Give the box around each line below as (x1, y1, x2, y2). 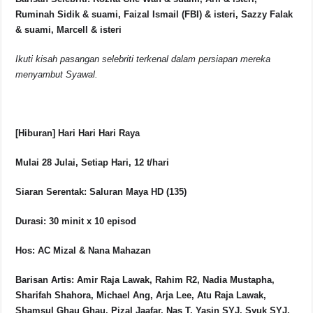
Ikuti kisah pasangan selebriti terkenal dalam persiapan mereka (15, 54, 271, 65)
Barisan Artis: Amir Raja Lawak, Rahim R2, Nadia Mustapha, (15, 275, 275, 286)
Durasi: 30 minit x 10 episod (15, 216, 137, 227)
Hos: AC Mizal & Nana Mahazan (15, 245, 152, 256)
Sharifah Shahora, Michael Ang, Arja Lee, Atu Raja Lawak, (15, 290, 267, 301)
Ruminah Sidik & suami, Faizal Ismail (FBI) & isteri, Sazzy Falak (15, 9, 293, 20)
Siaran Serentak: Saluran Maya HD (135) (15, 187, 187, 198)
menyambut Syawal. (15, 69, 99, 80)
